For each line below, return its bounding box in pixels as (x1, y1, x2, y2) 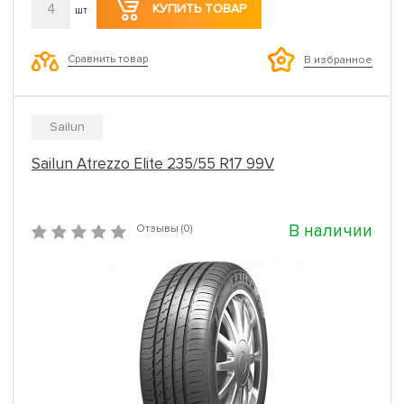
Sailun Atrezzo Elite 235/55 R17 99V (32, 153, 274, 173)
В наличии (289, 220, 372, 242)
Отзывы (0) (136, 221, 192, 235)
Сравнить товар (68, 52, 148, 67)
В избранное (304, 52, 372, 67)
